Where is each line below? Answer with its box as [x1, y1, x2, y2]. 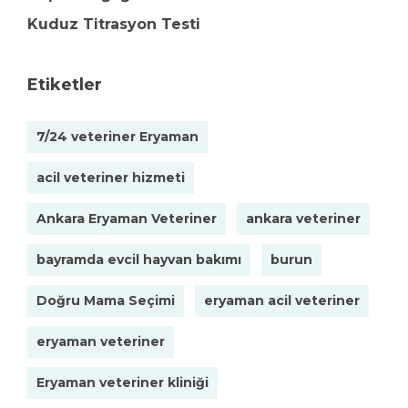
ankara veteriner [246, 210, 361, 227]
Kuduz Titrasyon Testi [27, 15, 200, 33]
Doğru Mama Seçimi [36, 292, 175, 309]
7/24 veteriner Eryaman [36, 128, 199, 145]
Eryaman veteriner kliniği [36, 374, 209, 391]
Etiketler [27, 75, 102, 95]
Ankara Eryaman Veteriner [36, 210, 217, 227]
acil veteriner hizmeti [36, 169, 185, 186]
